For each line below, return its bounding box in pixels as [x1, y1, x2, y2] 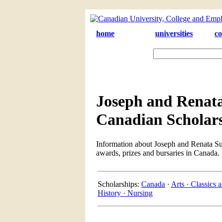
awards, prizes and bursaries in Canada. [96, 148, 220, 157]
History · [98, 188, 127, 197]
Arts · [171, 179, 191, 188]
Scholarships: [98, 179, 141, 188]
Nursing [127, 188, 153, 197]
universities [155, 29, 193, 38]
